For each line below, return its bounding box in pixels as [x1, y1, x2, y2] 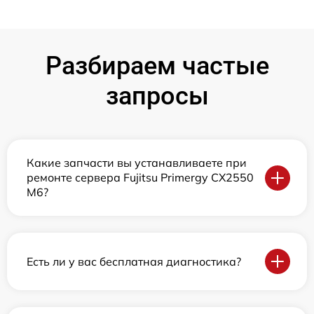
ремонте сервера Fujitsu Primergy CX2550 [27, 170, 254, 184]
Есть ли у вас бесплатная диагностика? [27, 254, 241, 268]
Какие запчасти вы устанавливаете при [27, 156, 247, 170]
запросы [105, 81, 209, 111]
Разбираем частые [45, 51, 269, 81]
